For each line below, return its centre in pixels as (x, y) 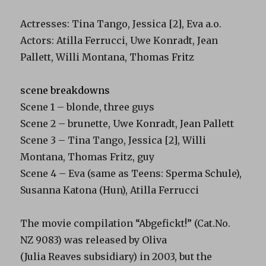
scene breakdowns (65, 90)
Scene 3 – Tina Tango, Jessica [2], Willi (113, 140)
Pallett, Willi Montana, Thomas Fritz (107, 57)
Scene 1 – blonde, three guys (88, 107)
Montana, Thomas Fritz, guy (88, 156)
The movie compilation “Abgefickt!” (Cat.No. (126, 223)
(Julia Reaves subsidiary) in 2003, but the (116, 256)
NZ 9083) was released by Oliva (94, 240)
